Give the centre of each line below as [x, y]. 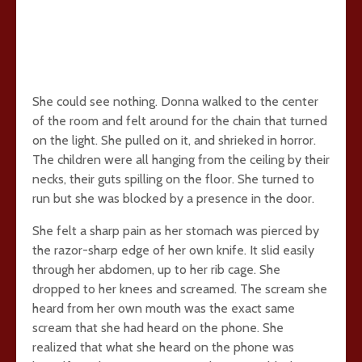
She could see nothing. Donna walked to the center [175, 101]
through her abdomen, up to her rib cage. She [156, 269]
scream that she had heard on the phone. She [158, 328]
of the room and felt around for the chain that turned [180, 121]
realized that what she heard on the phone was [163, 347]
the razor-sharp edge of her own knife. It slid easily [173, 250]
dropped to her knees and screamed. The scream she [180, 289]
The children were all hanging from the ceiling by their [181, 160]
